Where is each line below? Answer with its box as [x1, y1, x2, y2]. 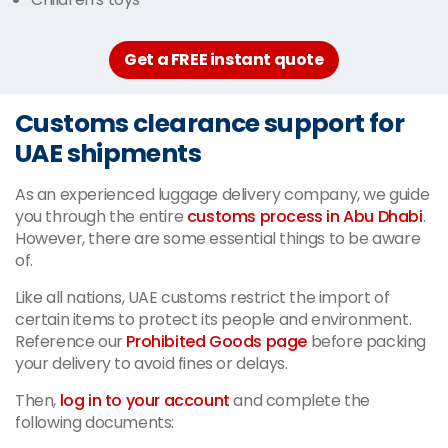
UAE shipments [15, 135, 201, 171]
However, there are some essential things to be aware [15, 226, 421, 250]
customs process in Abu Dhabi [186, 204, 423, 228]
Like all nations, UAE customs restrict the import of [15, 285, 390, 309]
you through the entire [15, 204, 187, 228]
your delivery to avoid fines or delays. [15, 351, 288, 375]
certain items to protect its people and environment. [15, 307, 412, 331]
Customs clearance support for [15, 105, 404, 141]
